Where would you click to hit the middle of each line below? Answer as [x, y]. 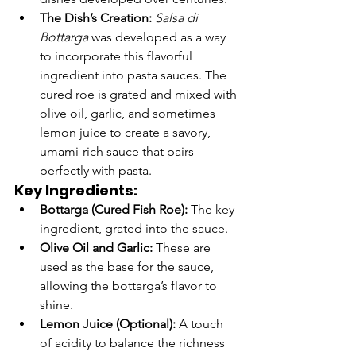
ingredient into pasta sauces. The [135, 75]
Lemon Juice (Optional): [108, 324]
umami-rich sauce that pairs [118, 152]
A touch [201, 324]
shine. [56, 305]
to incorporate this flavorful [118, 56]
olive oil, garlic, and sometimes [129, 114]
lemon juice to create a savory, [127, 133]
